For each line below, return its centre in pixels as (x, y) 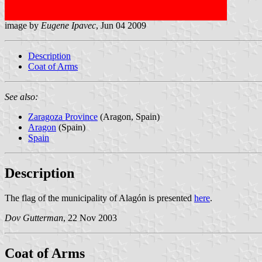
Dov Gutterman (34, 218)
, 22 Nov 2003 (90, 218)
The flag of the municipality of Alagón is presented (99, 198)
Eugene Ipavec (68, 25)
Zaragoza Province (63, 116)
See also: (21, 96)
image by (23, 25)
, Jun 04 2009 (121, 25)
